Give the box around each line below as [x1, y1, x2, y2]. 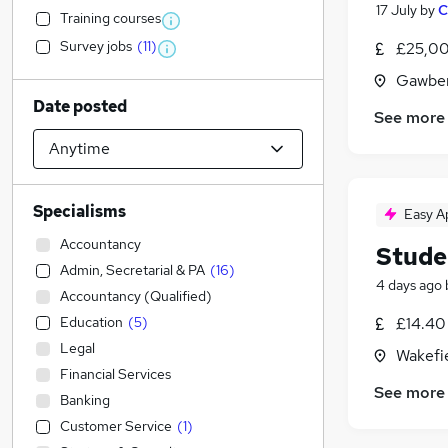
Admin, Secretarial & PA [60, 261, 205, 279]
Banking [60, 391, 110, 409]
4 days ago [376, 276, 442, 295]
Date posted [33, 96, 127, 117]
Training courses [60, 9, 161, 27]
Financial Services [60, 365, 171, 383]
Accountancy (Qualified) [60, 287, 212, 305]
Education [60, 313, 123, 331]
